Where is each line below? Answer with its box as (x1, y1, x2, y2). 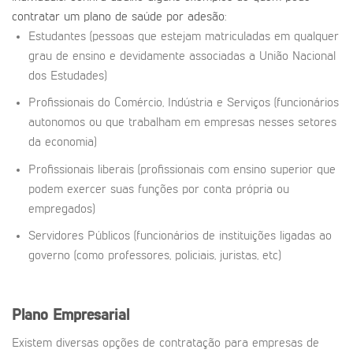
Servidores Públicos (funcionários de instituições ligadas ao (28, 230, 332, 243)
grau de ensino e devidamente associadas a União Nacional (28, 50, 336, 63)
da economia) (28, 136, 96, 150)
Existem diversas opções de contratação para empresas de (12, 337, 319, 351)
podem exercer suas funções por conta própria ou (28, 183, 289, 196)
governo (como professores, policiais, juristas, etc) (28, 250, 281, 263)
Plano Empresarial (12, 307, 129, 324)
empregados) (28, 203, 95, 216)
